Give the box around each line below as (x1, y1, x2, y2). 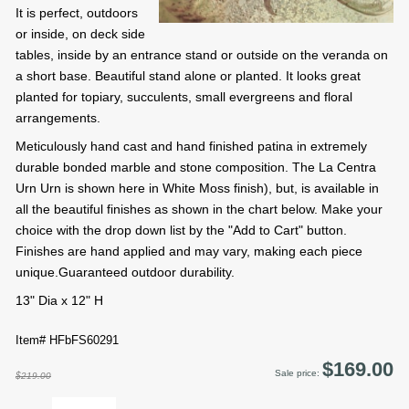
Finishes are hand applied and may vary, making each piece (16, 244, 362, 259)
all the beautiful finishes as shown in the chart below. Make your (16, 202, 383, 217)
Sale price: (275, 368, 322, 379)
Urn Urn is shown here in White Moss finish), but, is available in (16, 181, 379, 196)
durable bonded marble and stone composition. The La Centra (16, 160, 376, 175)
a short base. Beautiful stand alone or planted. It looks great (16, 68, 361, 84)
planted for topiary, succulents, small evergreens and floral (16, 89, 352, 105)
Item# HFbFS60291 (16, 333, 119, 348)
